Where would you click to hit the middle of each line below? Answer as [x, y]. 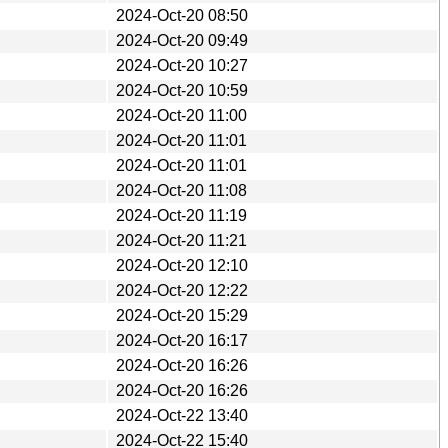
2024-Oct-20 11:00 [181, 115]
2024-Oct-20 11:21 [181, 240]
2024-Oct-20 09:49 [182, 40]
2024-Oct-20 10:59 [182, 90]
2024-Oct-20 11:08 [181, 190]
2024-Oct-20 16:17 [182, 340]
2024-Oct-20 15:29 [182, 315]
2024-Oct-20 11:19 [181, 215]
